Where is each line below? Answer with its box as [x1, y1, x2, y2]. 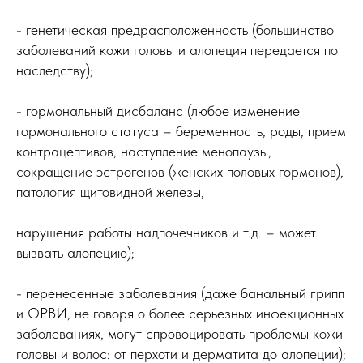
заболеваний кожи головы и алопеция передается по [16, 41, 338, 59]
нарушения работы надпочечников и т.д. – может [16, 224, 316, 241]
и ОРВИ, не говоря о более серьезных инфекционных [16, 305, 344, 322]
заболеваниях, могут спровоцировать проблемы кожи [16, 325, 343, 343]
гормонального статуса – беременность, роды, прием [16, 122, 346, 140]
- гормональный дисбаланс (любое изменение [16, 102, 300, 120]
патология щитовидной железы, [16, 183, 208, 201]
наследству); [16, 62, 93, 79]
